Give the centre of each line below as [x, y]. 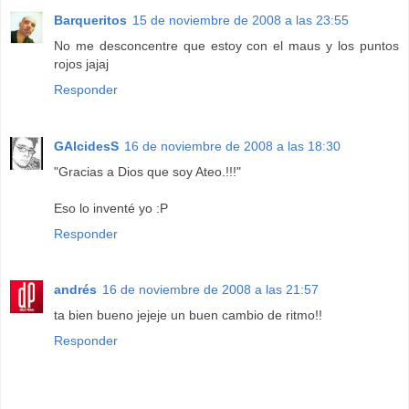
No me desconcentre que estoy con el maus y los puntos [226, 45]
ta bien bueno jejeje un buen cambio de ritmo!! [188, 315]
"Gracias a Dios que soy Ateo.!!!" [147, 171]
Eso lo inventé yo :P [111, 208]
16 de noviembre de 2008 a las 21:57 [210, 290]
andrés [75, 290]
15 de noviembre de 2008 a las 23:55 [241, 20]
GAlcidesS [86, 146]
